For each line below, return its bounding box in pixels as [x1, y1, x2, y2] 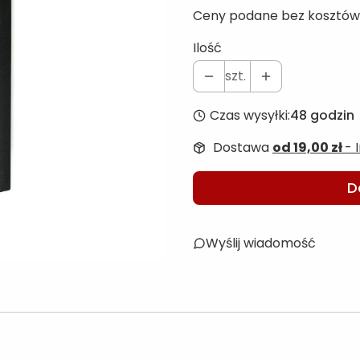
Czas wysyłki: [209, 105, 290, 125]
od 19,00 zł [272, 137, 345, 157]
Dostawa [213, 137, 272, 157]
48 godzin [289, 105, 354, 125]
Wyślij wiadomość [206, 233, 316, 252]
